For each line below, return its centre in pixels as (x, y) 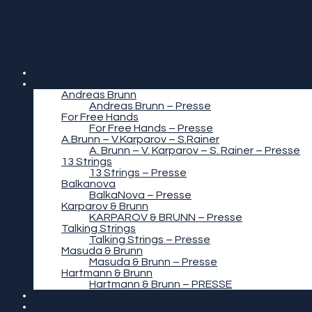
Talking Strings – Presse (150, 240)
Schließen (102, 25)
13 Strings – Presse (138, 173)
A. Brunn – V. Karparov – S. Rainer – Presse (195, 150)
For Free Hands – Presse (151, 128)
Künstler (55, 84)
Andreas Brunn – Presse (150, 106)
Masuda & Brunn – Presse (153, 262)
